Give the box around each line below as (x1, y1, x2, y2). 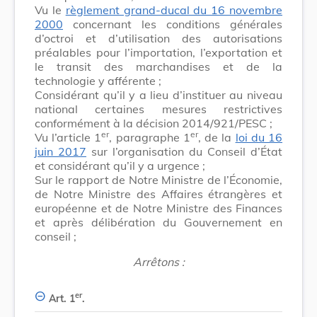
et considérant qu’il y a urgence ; (35, 158, 205, 173)
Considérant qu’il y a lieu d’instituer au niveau (35, 87, 282, 102)
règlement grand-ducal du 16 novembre (65, 2, 283, 17)
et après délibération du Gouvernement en (35, 214, 282, 229)
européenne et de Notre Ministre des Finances (35, 200, 282, 215)
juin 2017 (35, 144, 86, 158)
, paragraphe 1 (109, 129, 190, 144)
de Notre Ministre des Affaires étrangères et (35, 186, 282, 201)
